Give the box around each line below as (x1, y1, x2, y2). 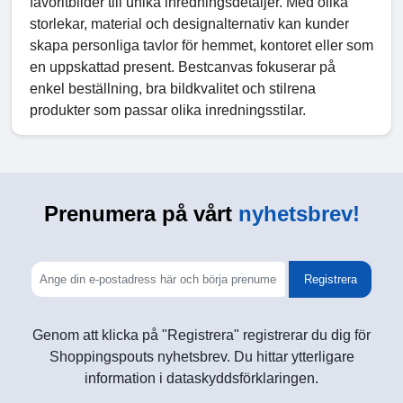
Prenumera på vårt (43, 201, 232, 226)
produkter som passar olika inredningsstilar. (30, 102, 306, 118)
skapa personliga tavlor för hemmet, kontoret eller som (30, 37, 373, 53)
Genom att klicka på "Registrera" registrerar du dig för (32, 327, 371, 343)
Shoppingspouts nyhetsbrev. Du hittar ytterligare (49, 348, 354, 364)
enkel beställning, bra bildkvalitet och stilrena (30, 80, 316, 96)
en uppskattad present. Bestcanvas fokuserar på (30, 58, 336, 75)
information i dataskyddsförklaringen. (85, 370, 318, 386)
